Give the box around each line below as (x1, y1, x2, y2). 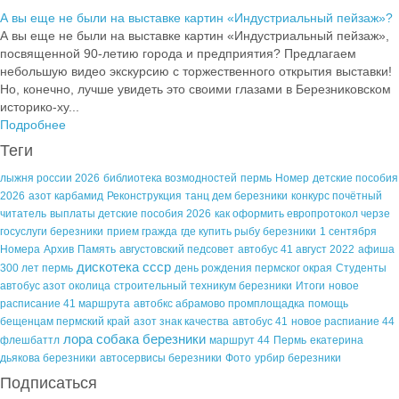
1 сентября (320, 225, 377, 239)
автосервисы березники (100, 352, 222, 365)
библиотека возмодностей (103, 172, 237, 185)
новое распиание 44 (291, 315, 395, 329)
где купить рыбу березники (181, 225, 316, 239)
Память (77, 243, 116, 256)
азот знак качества (134, 315, 229, 329)
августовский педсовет (119, 243, 234, 256)
